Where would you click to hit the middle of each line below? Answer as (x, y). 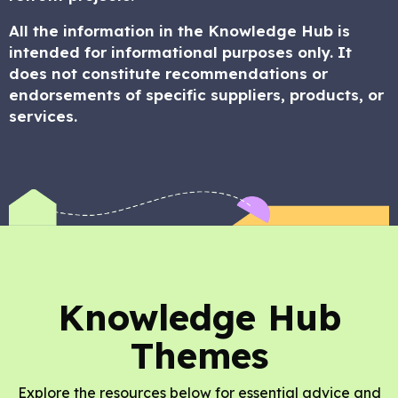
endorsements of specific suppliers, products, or (196, 95)
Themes (199, 356)
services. (43, 116)
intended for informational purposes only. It (180, 52)
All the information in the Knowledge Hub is (179, 31)
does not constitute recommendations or (168, 73)
